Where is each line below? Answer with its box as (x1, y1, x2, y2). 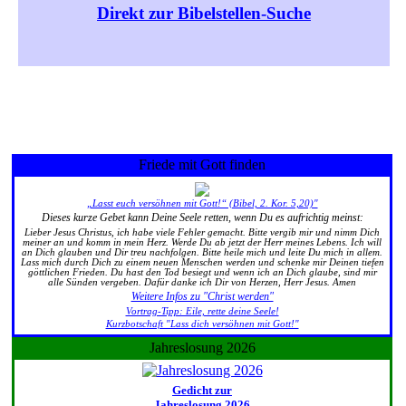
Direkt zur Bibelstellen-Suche (97, 4, 311, 23)
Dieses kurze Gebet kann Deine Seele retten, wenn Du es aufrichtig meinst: (41, 210, 363, 224)
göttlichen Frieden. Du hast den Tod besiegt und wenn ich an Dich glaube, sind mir (27, 266, 377, 277)
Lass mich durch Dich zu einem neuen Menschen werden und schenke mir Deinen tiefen (20, 256, 384, 267)
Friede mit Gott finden (139, 157, 266, 172)
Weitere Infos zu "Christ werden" (130, 289, 274, 303)
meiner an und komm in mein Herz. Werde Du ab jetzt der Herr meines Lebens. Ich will (23, 237, 382, 247)
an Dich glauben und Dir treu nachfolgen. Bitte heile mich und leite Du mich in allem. (22, 246, 382, 257)
